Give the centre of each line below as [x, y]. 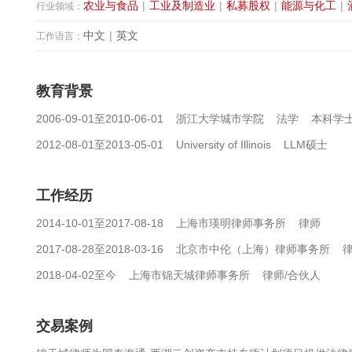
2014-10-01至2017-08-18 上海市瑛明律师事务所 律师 [178, 223]
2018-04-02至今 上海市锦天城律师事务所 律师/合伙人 [178, 275]
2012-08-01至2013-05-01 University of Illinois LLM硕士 [181, 145]
